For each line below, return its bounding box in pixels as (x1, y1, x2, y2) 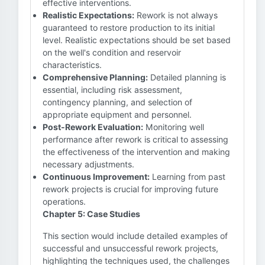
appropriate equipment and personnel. (43, 109, 192, 119)
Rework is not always (134, 10, 218, 20)
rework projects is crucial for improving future (43, 184, 218, 194)
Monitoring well (143, 122, 204, 132)
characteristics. (43, 60, 102, 70)
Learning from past (150, 172, 225, 182)
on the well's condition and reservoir (43, 47, 181, 57)
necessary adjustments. (43, 159, 134, 169)
